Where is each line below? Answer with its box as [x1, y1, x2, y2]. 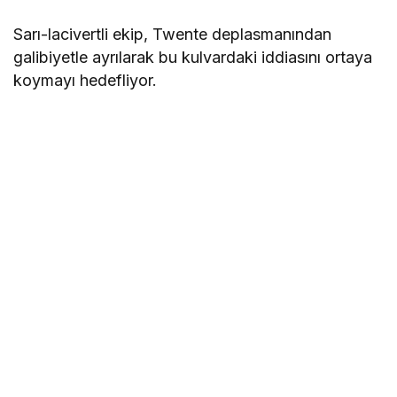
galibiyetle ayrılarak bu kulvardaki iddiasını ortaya [13, 48, 373, 67]
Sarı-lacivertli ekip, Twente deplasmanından [13, 25, 332, 44]
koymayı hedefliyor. [13, 71, 158, 90]
